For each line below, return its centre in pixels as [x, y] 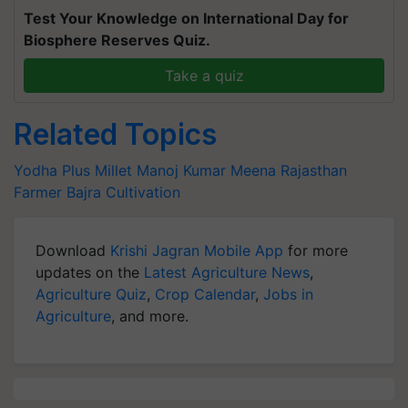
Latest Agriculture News [227, 272]
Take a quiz [204, 76]
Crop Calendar [205, 294]
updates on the [90, 272]
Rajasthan [314, 170]
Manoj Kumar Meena [206, 170]
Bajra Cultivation [123, 192]
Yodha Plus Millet [73, 170]
